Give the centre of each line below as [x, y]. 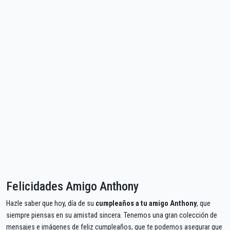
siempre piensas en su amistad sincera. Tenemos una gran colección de [112, 215]
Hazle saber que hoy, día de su [51, 203]
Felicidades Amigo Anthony [72, 186]
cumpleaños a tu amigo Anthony [146, 203]
